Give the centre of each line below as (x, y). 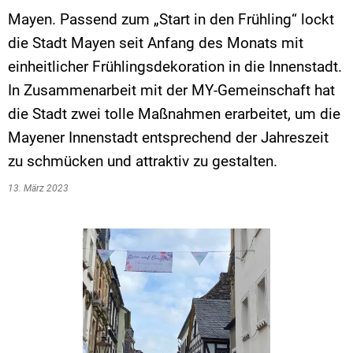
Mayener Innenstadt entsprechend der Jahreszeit (168, 137)
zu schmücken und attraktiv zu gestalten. (145, 161)
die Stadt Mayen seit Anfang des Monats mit (156, 43)
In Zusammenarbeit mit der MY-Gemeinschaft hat (171, 90)
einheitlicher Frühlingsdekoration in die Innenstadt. (175, 67)
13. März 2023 (41, 188)
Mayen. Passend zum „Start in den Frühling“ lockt (171, 19)
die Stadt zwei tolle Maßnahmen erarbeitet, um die (174, 114)
